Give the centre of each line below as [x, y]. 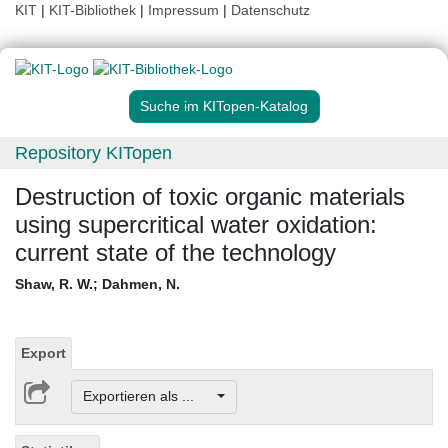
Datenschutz [270, 10]
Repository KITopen [93, 153]
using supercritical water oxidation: [196, 225]
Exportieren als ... [148, 396]
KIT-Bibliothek [94, 10]
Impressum [183, 10]
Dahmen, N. [141, 284]
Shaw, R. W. [54, 284]
